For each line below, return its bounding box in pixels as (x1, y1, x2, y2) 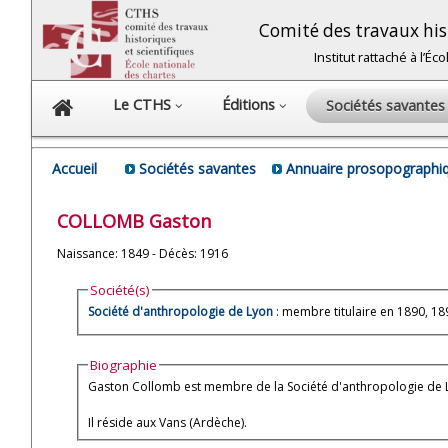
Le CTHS (113, 95, 175, 114)
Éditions (222, 95, 279, 114)
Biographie (90, 355, 158, 374)
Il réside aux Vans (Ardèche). (88, 413, 248, 431)
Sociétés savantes (139, 159, 256, 178)
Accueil (52, 159, 97, 178)
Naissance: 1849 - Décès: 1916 (57, 244, 228, 262)
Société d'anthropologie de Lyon (88, 303, 274, 321)
